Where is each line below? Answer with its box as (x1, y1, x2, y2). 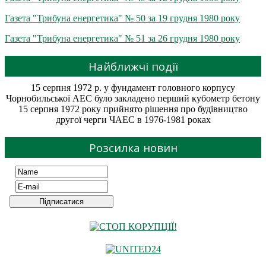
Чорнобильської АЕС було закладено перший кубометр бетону (6, 93, 260, 103)
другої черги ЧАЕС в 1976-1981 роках (55, 114, 211, 125)
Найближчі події (88, 58, 178, 74)
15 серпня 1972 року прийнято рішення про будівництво (18, 103, 248, 114)
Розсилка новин (88, 140, 178, 155)
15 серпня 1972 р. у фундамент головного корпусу (31, 82, 235, 93)
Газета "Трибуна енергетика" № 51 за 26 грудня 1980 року (5, 33, 240, 43)
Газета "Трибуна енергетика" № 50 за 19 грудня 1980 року (5, 12, 240, 23)
